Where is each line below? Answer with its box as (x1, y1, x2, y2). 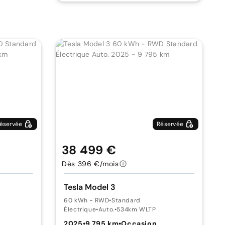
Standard (111, 196, 141, 204)
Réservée (157, 120, 184, 128)
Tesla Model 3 (64, 182, 116, 192)
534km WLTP (117, 205, 156, 213)
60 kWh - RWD (64, 196, 109, 204)
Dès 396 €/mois (62, 159, 119, 168)
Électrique (64, 205, 96, 213)
